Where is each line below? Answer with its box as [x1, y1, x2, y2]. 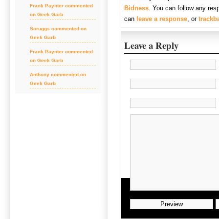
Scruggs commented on [30, 26, 87, 32]
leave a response [136, 15, 188, 22]
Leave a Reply [124, 39, 179, 52]
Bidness [124, 4, 149, 12]
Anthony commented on [30, 72, 86, 78]
